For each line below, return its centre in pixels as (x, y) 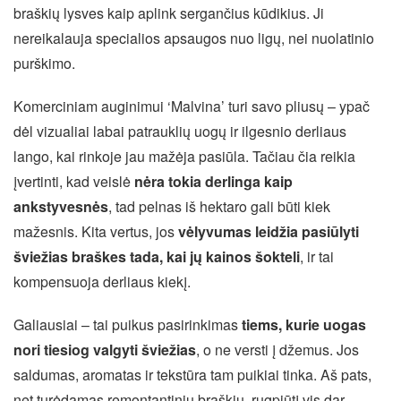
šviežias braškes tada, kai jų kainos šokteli (157, 257)
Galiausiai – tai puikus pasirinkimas (128, 325)
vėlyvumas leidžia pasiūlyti (269, 232)
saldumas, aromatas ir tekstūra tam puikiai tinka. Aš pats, (192, 375)
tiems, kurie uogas (304, 325)
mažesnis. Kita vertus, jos (96, 232)
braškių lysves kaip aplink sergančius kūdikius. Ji (169, 13)
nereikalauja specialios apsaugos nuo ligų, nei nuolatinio (194, 38)
